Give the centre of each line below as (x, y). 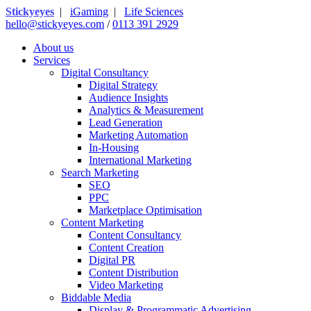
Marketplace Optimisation (145, 210)
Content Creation (126, 247)
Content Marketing (102, 222)
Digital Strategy (123, 85)
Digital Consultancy (105, 73)
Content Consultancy (135, 235)
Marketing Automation (138, 135)
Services (52, 60)
